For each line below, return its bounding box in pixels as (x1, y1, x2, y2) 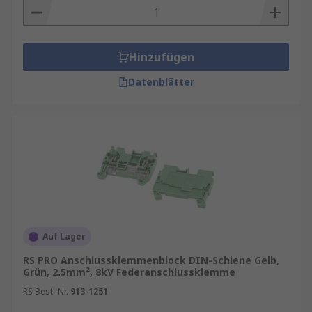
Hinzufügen (129, 49, 194, 65)
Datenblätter (127, 75, 194, 88)
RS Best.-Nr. (23, 286, 68, 297)
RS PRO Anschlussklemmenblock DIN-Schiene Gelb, (23, 253, 279, 267)
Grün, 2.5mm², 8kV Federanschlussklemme (23, 265, 235, 279)
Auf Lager (42, 231, 86, 242)
